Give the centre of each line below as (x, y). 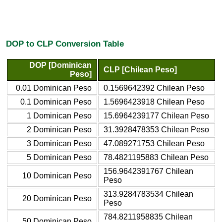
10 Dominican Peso (57, 175)
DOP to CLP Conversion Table (65, 44)
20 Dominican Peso (57, 198)
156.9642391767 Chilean (148, 171)
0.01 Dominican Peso (54, 88)
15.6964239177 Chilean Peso (156, 115)
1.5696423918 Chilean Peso (154, 102)
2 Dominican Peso (59, 129)
